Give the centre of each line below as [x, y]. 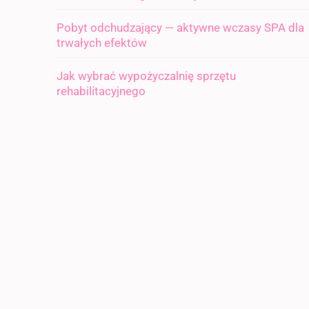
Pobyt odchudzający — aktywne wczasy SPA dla [180, 28]
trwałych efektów [102, 43]
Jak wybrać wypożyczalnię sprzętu [146, 76]
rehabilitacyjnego [101, 91]
